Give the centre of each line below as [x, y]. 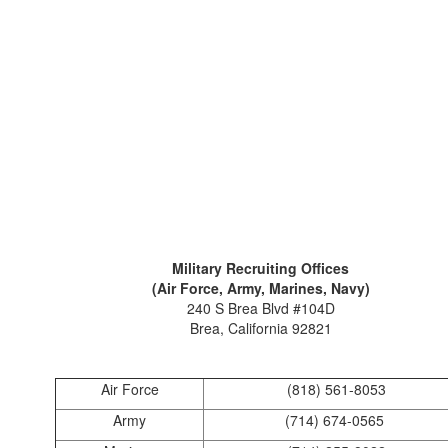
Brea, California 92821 [260, 327]
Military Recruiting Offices [261, 267]
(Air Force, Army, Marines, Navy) [260, 287]
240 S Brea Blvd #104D [260, 307]
